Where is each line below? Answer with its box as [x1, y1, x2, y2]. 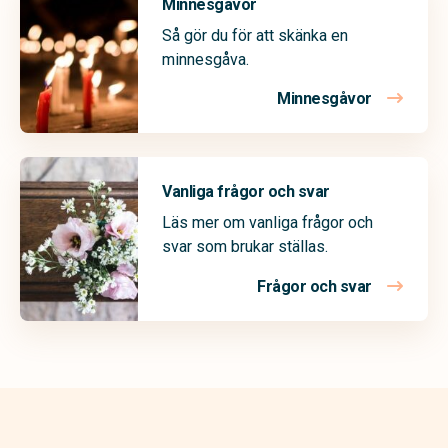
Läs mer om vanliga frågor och [162, 213, 373, 233]
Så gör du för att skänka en [162, 26, 348, 46]
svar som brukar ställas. [162, 237, 328, 257]
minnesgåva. [162, 50, 249, 70]
